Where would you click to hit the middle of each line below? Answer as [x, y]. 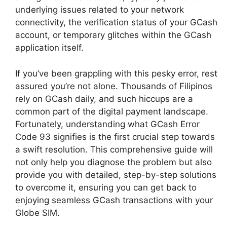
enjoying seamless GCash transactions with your [114, 200]
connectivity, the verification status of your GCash [116, 23]
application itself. [49, 48]
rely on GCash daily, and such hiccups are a [104, 99]
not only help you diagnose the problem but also [113, 162]
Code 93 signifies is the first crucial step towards [115, 137]
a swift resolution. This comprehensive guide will [114, 149]
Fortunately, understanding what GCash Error [107, 124]
